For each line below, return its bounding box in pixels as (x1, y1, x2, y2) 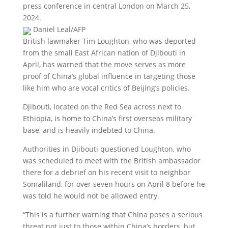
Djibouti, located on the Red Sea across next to (22, 102, 181, 111)
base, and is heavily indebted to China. (22, 125, 155, 135)
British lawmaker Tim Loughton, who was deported (22, 36, 196, 46)
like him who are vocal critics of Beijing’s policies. (22, 83, 190, 93)
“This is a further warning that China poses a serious (22, 210, 203, 219)
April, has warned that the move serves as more (22, 60, 186, 69)
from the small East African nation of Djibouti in (22, 48, 186, 58)
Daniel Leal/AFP (33, 24, 85, 34)
